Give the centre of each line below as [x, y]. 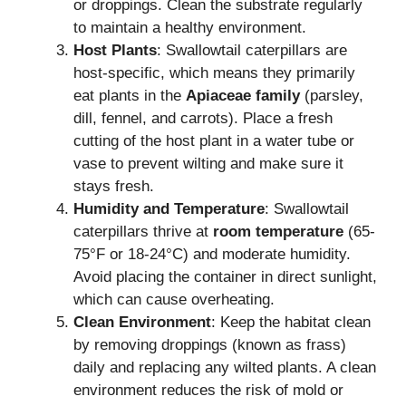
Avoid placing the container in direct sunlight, [225, 276]
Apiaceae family [243, 95]
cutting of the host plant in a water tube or [214, 140]
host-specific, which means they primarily [214, 72]
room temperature [278, 231]
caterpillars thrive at [143, 231]
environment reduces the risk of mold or [208, 390]
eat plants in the [130, 95]
